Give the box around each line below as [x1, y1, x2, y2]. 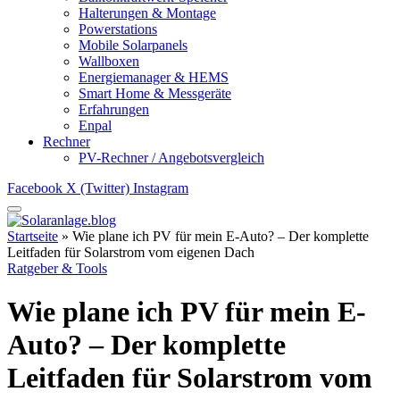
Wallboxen [79, 54, 139, 69]
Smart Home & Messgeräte [79, 86, 231, 101]
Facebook [7, 180, 62, 196]
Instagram [133, 180, 188, 196]
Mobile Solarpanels [79, 37, 187, 53]
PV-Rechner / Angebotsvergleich [79, 150, 264, 165]
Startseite [7, 229, 58, 244]
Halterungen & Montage [79, 5, 216, 21]
